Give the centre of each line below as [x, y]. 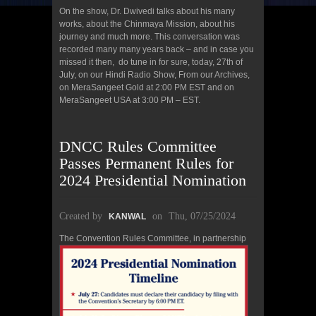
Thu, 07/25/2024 [202, 217]
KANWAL [127, 217]
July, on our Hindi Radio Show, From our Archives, [154, 75]
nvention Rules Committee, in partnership [167, 239]
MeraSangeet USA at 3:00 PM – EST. [130, 101]
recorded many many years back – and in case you [157, 50]
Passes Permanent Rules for [146, 164]
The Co [73, 239]
